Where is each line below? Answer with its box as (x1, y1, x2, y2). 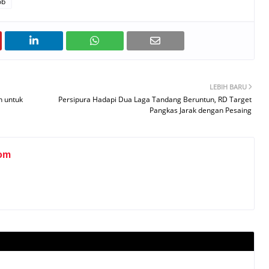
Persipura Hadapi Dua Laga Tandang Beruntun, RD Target (58, 94, 252, 104)
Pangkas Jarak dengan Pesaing (150, 105, 252, 115)
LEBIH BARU (210, 82, 247, 91)
